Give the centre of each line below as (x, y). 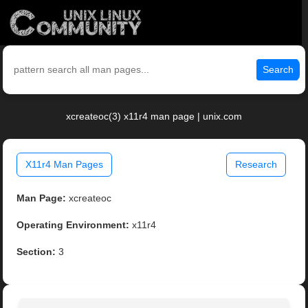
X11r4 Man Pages (65, 165)
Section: (36, 252)
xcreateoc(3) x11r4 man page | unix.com (154, 117)
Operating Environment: (73, 225)
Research (256, 165)
